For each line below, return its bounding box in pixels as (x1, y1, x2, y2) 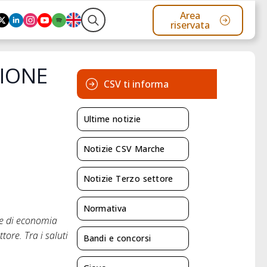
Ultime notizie (83, 113, 141, 125)
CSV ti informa (103, 77, 169, 91)
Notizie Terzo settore (83, 173, 173, 185)
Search (80, 32, 110, 46)
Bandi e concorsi (83, 232, 151, 244)
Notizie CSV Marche (83, 143, 165, 155)
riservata (170, 18, 210, 32)
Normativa (83, 203, 127, 215)
